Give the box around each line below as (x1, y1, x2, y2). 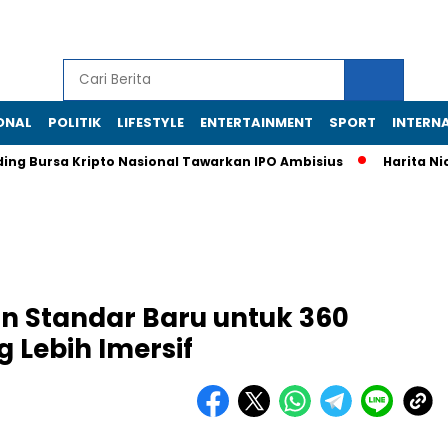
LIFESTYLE (117, 113, 184, 132)
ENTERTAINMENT (200, 113, 313, 132)
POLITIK (48, 113, 101, 132)
